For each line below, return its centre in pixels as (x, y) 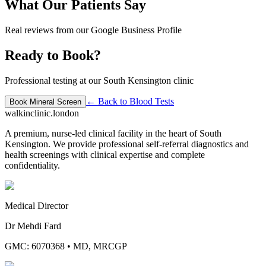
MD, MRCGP (100, 246)
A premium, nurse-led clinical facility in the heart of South (113, 133)
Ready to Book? (53, 55)
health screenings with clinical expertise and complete (105, 154)
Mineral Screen (56, 102)
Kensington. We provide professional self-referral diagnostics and (127, 144)
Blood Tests (152, 101)
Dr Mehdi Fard (33, 226)
